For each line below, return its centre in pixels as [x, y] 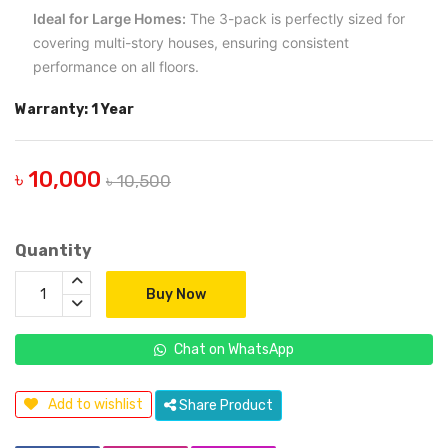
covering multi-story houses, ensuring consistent [191, 42]
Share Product [224, 405]
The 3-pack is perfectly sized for [295, 18]
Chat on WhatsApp [234, 349]
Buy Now [176, 294]
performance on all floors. [116, 66]
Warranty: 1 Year [74, 109]
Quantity [53, 250]
